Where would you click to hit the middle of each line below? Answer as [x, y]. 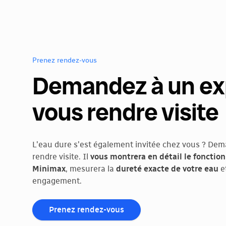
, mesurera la [91, 169]
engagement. [57, 181]
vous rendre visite [125, 114]
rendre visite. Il [61, 157]
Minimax [49, 169]
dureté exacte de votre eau [167, 169]
